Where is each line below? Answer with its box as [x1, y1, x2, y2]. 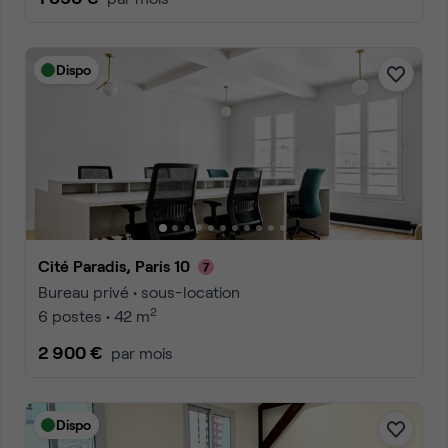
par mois [111, 343, 173, 362]
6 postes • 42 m [38, 306, 150, 325]
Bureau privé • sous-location [38, 282, 240, 301]
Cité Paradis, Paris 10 [50, 256, 190, 275]
